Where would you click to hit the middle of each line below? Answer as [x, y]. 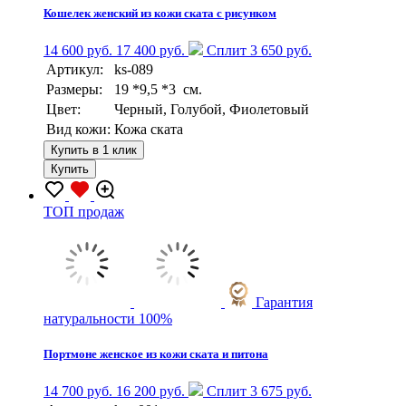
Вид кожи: [78, 129]
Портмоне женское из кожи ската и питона [156, 354]
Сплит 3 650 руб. [257, 50]
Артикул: [75, 69]
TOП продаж [84, 212]
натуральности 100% [108, 319]
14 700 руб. [78, 391]
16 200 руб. [150, 391]
